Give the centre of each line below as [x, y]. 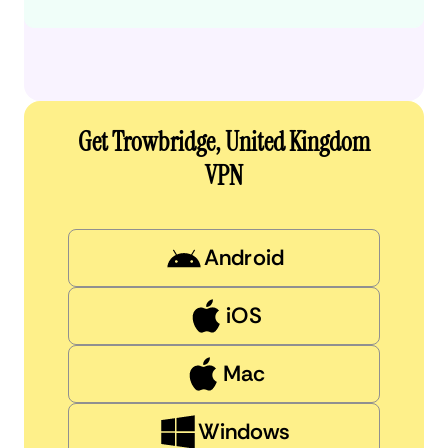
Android [244, 257]
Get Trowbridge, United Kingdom [224, 141]
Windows [244, 431]
